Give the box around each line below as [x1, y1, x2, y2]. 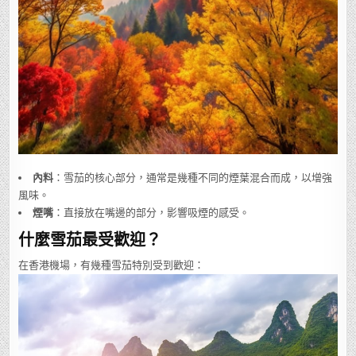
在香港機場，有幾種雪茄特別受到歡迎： [18, 259, 205, 272]
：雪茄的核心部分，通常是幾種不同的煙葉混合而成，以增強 [53, 172, 333, 184]
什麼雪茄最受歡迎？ [18, 228, 162, 250]
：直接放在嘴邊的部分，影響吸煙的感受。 [53, 207, 250, 219]
